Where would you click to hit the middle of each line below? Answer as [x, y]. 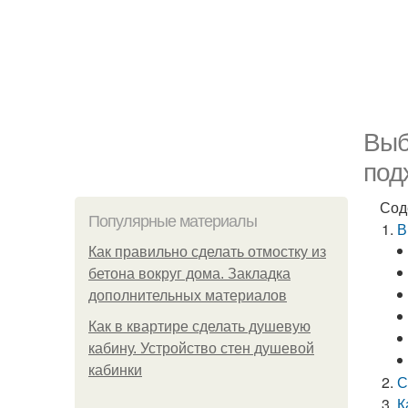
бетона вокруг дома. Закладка [189, 274]
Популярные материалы [173, 221]
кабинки [115, 370]
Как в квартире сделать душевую [199, 326]
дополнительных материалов [188, 296]
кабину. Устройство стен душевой [201, 348]
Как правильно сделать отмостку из [207, 252]
